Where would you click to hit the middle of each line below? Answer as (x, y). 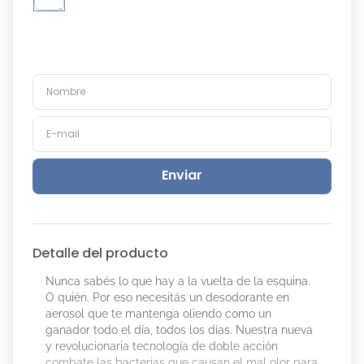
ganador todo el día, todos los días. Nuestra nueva (179, 330)
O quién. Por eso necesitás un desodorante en (167, 297)
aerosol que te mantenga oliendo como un (158, 314)
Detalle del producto (100, 253)
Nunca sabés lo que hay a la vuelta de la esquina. (178, 281)
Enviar (182, 175)
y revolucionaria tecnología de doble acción (162, 346)
